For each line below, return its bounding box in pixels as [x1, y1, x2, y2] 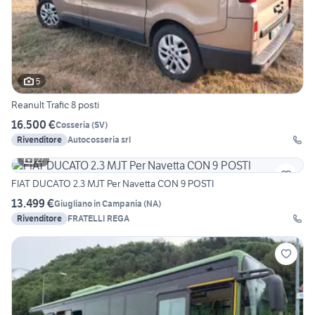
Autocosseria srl [67, 134, 131, 146]
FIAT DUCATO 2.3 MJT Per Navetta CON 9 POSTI [11, 177, 214, 191]
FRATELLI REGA [67, 213, 129, 224]
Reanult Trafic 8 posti [11, 98, 99, 112]
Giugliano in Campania [54, 198, 142, 209]
